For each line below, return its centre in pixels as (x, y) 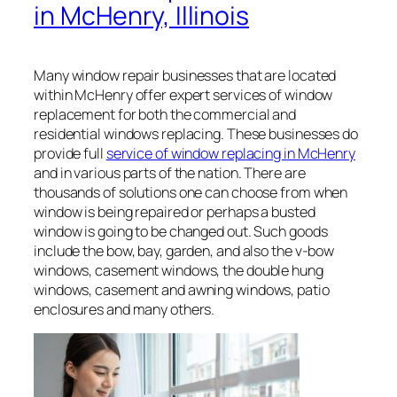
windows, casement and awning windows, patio (182, 290)
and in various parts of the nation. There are (170, 173)
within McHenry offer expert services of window (183, 95)
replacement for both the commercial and (165, 115)
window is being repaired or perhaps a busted (175, 212)
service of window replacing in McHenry (230, 154)
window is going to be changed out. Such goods (181, 232)
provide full (70, 154)
